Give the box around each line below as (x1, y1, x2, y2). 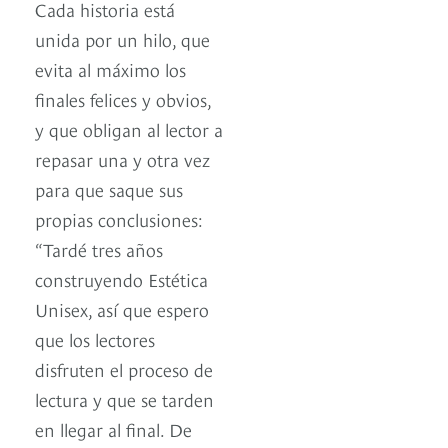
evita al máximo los (35, 56, 186, 82)
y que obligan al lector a (35, 116, 223, 142)
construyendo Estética (35, 266, 208, 292)
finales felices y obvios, (35, 86, 211, 112)
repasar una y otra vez (35, 146, 210, 172)
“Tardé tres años (35, 236, 163, 262)
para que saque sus (35, 176, 183, 202)
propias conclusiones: (35, 206, 203, 232)
